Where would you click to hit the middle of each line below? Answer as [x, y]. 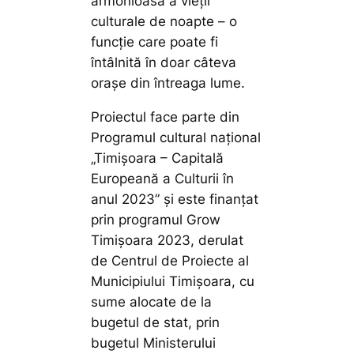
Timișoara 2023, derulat [168, 241]
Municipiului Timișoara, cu [173, 282]
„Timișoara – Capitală [158, 158]
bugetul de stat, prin [156, 323]
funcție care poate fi [155, 42]
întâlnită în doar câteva [164, 63]
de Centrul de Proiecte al [170, 261]
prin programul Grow [156, 220]
